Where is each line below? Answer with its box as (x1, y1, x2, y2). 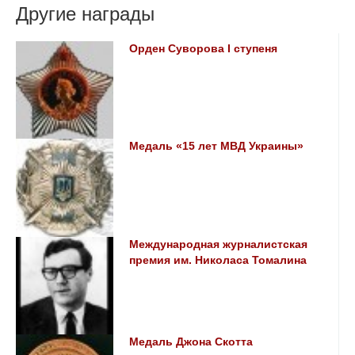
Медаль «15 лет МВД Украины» (129, 140, 304, 153)
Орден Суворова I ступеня (129, 42, 278, 55)
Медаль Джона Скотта (129, 335, 254, 348)
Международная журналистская (129, 238, 308, 250)
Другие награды (16, 2, 155, 25)
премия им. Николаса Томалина (129, 254, 307, 266)
